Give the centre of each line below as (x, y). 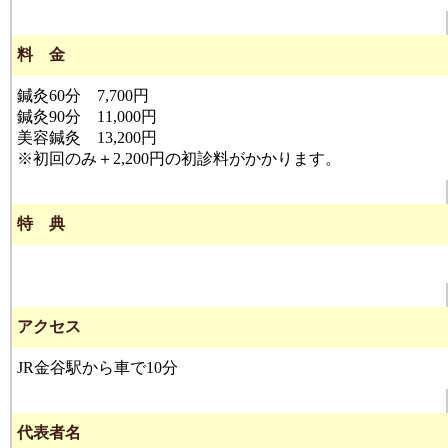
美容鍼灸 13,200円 (87, 137)
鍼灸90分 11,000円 (87, 116)
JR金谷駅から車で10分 (97, 367)
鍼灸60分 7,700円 (83, 95)
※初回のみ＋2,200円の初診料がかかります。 (179, 158)
